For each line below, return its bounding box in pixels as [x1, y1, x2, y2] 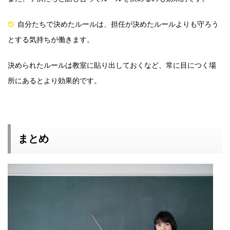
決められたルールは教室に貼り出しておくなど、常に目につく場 [8, 60, 216, 69]
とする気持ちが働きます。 [8, 34, 94, 44]
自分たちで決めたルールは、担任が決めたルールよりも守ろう [17, 19, 219, 28]
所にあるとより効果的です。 [8, 75, 101, 85]
